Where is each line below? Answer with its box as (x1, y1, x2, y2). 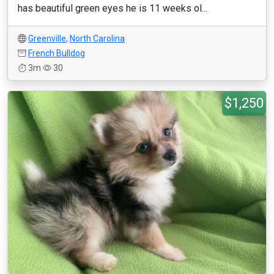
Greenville (28, 34, 66, 43)
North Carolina (70, 34, 125, 43)
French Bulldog (28, 48, 85, 58)
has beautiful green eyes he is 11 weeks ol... (18, 2, 207, 14)
